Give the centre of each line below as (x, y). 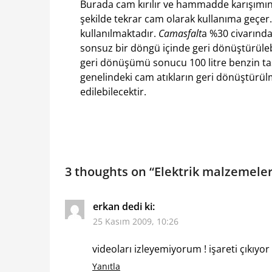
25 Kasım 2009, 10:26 (136, 222)
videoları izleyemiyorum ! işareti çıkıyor (181, 249)
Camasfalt (180, 34)
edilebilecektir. (113, 92)
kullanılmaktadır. (119, 34)
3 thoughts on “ (110, 172)
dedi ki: (138, 207)
